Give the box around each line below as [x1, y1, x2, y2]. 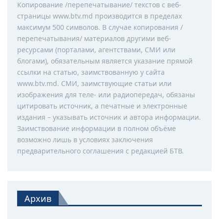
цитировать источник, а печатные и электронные [17, 101, 187, 111]
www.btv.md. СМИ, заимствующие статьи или [17, 79, 172, 88]
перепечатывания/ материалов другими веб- [17, 34, 171, 44]
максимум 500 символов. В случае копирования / [17, 22, 183, 32]
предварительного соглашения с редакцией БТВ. [17, 146, 184, 156]
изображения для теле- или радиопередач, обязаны [17, 90, 195, 100]
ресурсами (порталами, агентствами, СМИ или [17, 45, 175, 55]
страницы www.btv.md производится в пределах [17, 11, 182, 21]
